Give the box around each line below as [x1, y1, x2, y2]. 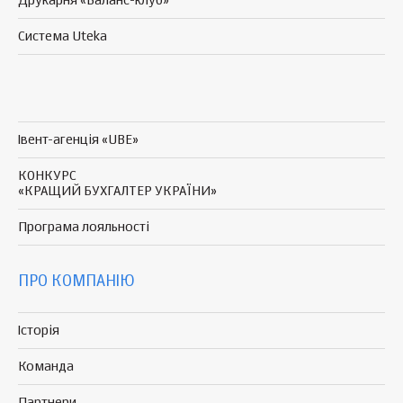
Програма [18, 219, 82, 234]
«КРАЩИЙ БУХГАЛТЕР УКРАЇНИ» [18, 184, 217, 198]
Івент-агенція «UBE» [18, 132, 139, 147]
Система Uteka [18, 29, 107, 43]
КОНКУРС [18, 168, 76, 183]
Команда [18, 359, 74, 373]
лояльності [82, 219, 149, 234]
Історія [18, 323, 59, 337]
